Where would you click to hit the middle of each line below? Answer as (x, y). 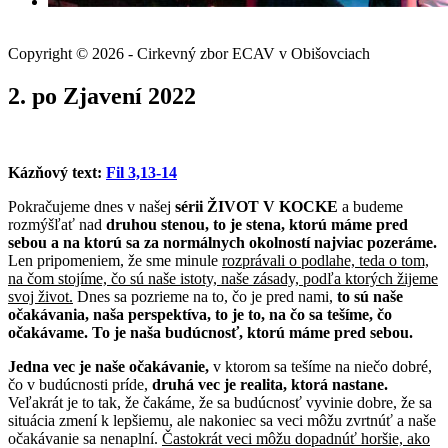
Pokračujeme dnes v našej (91, 206)
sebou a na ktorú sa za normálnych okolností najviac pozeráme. (222, 242)
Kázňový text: (55, 172)
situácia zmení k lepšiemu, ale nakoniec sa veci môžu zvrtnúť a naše (222, 420)
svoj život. (40, 296)
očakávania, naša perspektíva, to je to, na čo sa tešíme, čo (200, 314)
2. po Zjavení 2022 (102, 95)
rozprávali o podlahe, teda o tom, (325, 260)
